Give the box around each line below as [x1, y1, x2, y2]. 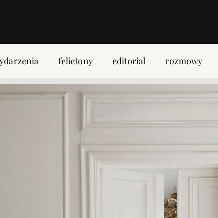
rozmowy [165, 55, 203, 67]
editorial [112, 55, 146, 67]
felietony [58, 55, 93, 67]
